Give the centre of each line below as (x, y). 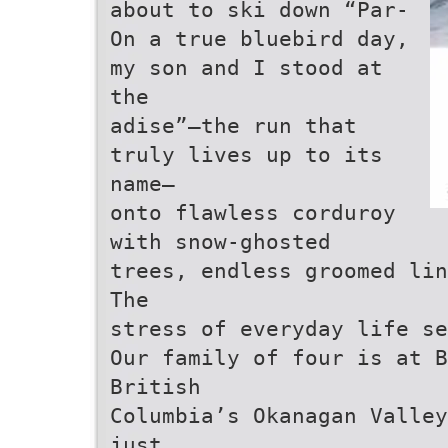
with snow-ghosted (220, 241)
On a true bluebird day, (259, 38)
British (155, 386)
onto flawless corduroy (253, 212)
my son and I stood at (246, 67)
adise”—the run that (233, 125)
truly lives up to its (246, 154)
